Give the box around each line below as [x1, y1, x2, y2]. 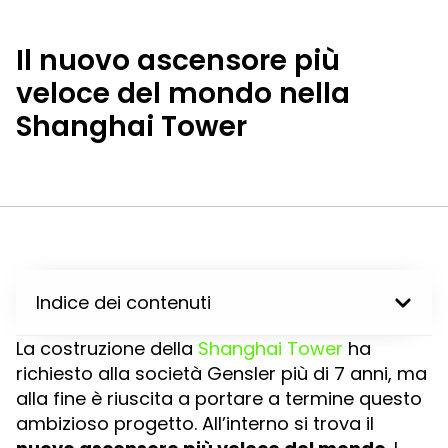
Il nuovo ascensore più [16, 41, 340, 80]
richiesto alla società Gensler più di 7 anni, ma [16, 361, 427, 386]
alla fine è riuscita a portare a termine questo [16, 386, 422, 411]
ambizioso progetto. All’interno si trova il [16, 411, 374, 436]
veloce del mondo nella [16, 74, 350, 113]
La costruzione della [16, 336, 198, 361]
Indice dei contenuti [36, 290, 211, 315]
